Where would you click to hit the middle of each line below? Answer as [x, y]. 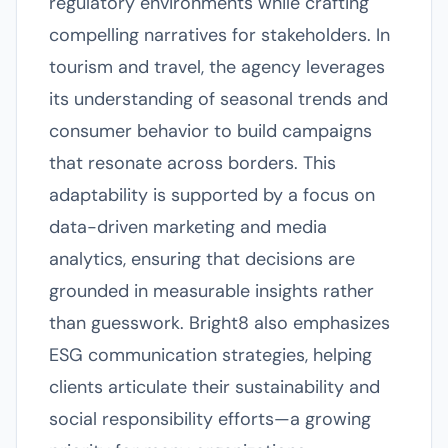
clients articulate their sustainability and [214, 387]
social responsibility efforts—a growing [210, 419]
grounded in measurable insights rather [211, 291]
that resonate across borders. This [192, 163]
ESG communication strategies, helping [210, 355]
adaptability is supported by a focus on [212, 195]
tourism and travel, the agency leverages [217, 67]
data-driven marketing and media [188, 227]
